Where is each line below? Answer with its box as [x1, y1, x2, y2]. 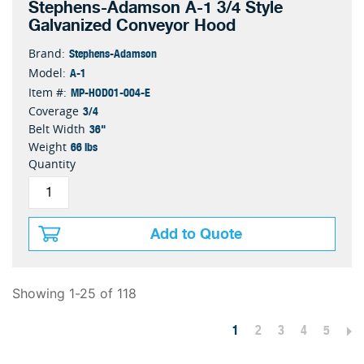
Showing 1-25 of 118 [12, 285, 136, 301]
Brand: [28, 45, 65, 61]
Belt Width [28, 121, 85, 136]
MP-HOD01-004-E [71, 83, 150, 101]
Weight [28, 139, 67, 154]
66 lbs [71, 137, 97, 155]
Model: [28, 65, 66, 80]
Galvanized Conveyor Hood [28, 12, 236, 39]
